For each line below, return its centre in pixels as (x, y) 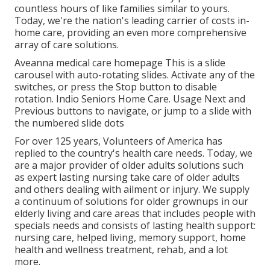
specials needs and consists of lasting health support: (135, 226)
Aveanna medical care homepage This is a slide (120, 63)
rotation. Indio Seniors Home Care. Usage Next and (130, 99)
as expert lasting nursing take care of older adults (127, 177)
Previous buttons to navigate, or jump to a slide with (133, 111)
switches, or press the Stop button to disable (116, 87)
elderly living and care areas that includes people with (135, 214)
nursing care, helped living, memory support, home (130, 238)
